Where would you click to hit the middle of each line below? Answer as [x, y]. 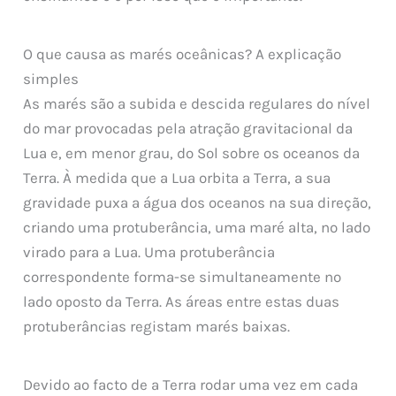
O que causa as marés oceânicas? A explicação [183, 54]
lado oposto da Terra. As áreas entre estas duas [182, 302]
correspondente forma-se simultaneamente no [183, 277]
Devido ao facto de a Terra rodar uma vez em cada [191, 384]
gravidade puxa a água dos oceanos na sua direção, [198, 203]
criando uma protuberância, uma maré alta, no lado [197, 228]
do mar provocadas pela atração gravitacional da [188, 129]
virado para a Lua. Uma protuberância [149, 252]
